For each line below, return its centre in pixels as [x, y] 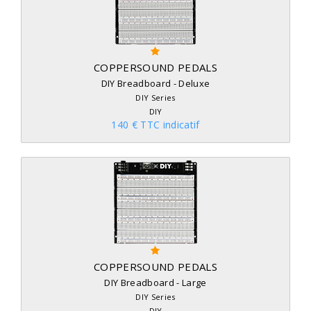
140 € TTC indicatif [155, 125]
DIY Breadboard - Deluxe [155, 83]
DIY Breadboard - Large [155, 283]
